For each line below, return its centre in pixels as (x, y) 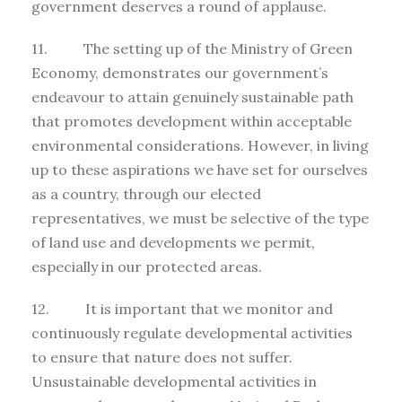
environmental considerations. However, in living (200, 145)
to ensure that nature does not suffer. (162, 357)
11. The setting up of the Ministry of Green (192, 48)
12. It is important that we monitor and (182, 308)
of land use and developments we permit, (173, 242)
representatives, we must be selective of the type (200, 218)
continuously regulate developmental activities (192, 332)
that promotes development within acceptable (192, 121)
